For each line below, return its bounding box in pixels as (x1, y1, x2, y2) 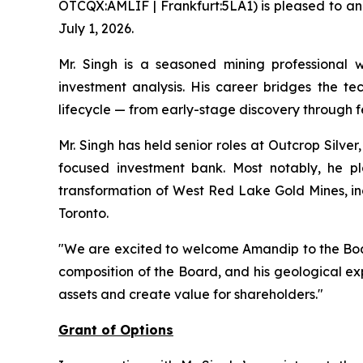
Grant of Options (58, 321, 173, 338)
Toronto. (58, 204, 109, 221)
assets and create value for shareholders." (58, 285, 323, 302)
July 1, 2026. (58, 19, 134, 36)
